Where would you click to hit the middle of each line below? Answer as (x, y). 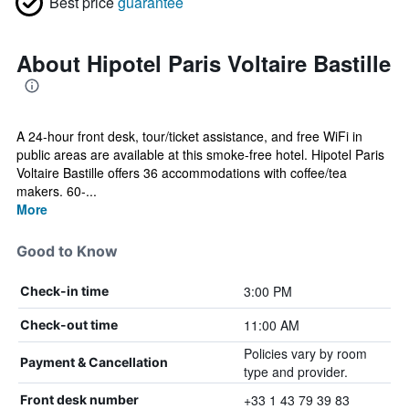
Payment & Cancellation (94, 362)
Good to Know (67, 251)
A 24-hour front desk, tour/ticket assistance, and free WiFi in (189, 136)
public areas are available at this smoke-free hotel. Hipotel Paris (200, 154)
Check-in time (64, 291)
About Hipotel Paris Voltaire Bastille (204, 63)
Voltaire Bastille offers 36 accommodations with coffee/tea (182, 173)
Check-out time (69, 325)
